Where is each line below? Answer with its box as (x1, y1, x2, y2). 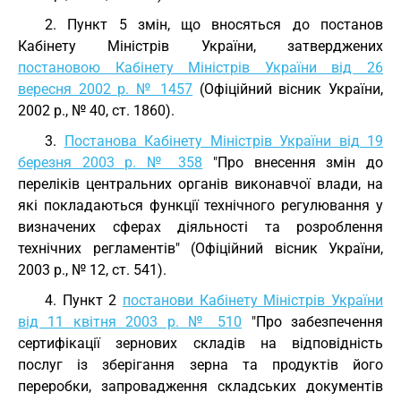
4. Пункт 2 (45, 292, 123, 309)
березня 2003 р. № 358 (18, 154, 203, 171)
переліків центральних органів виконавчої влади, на (18, 175, 383, 192)
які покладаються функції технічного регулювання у (18, 197, 383, 214)
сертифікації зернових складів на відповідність (18, 335, 383, 352)
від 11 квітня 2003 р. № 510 (18, 313, 243, 330)
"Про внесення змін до (202, 154, 384, 171)
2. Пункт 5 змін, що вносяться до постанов (45, 16, 383, 33)
